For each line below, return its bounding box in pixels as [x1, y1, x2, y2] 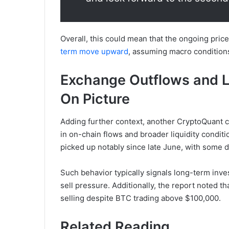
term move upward [60, 46, 128, 56]
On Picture [60, 90, 130, 107]
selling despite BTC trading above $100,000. [60, 193, 221, 203]
